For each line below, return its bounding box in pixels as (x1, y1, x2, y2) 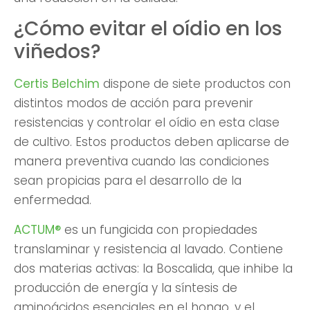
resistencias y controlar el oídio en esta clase (14, 114, 280, 131)
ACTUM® (14, 221, 61, 238)
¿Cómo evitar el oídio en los (14, 15, 282, 43)
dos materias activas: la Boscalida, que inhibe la (14, 259, 293, 277)
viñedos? (14, 38, 101, 66)
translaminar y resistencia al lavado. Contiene (14, 240, 283, 257)
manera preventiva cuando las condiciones (14, 153, 269, 170)
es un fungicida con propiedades (61, 221, 257, 238)
